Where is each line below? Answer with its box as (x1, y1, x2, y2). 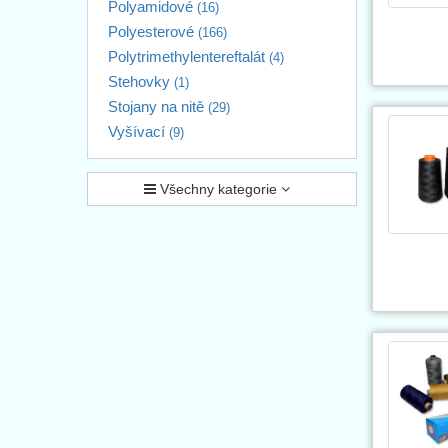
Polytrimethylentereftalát (108, 47, 269, 65)
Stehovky (108, 72, 174, 90)
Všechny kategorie (156, 180, 281, 197)
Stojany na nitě (108, 97, 208, 115)
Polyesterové (108, 22, 198, 40)
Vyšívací (108, 122, 169, 140)
